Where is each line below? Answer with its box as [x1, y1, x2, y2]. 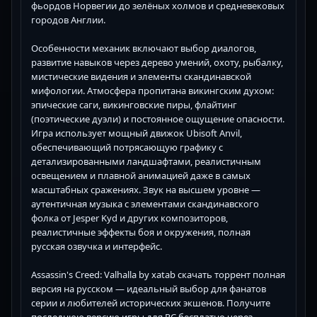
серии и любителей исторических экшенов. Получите [31, 296, 270, 309]
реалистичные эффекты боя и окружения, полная [31, 225, 250, 238]
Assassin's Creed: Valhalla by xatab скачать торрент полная [31, 267, 285, 281]
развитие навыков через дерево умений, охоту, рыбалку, [31, 55, 283, 69]
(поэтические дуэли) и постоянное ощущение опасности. [31, 112, 284, 125]
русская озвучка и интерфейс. [31, 239, 162, 253]
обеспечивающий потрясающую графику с [31, 140, 223, 154]
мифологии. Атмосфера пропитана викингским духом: [31, 83, 274, 97]
